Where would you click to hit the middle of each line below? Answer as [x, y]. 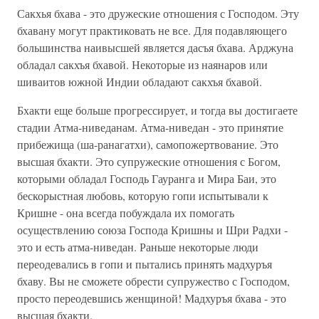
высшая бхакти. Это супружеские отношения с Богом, [149, 161]
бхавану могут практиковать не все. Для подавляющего [152, 30]
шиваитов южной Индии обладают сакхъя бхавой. [140, 82]
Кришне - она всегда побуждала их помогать [126, 213]
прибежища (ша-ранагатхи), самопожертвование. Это [148, 144]
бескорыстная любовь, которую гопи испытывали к [143, 195]
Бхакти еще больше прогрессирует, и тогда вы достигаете [157, 110]
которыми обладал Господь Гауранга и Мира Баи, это [147, 178]
